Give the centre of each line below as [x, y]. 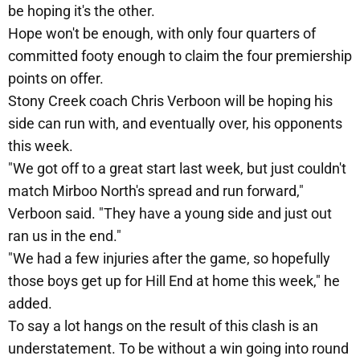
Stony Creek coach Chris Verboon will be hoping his [170, 101]
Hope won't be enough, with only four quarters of [162, 34]
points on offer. [56, 79]
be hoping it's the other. [82, 11]
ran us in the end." [65, 236]
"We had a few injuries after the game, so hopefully [169, 259]
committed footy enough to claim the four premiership [180, 56]
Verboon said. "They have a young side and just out [170, 214]
